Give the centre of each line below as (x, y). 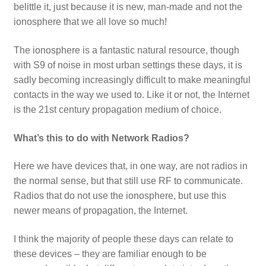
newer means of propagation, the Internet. (100, 211)
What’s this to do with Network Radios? (101, 138)
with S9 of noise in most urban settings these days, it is (128, 65)
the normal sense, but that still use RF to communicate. (128, 181)
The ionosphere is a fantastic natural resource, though (126, 50)
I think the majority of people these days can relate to (123, 239)
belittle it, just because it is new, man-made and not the (128, 7)
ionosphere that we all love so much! (90, 22)
